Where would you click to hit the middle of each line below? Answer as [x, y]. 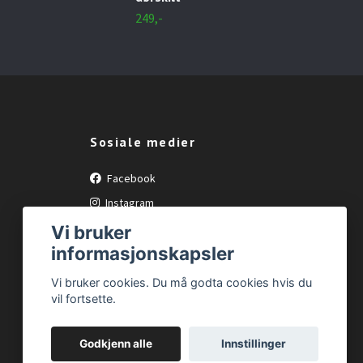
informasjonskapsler [143, 253]
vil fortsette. [84, 299]
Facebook [130, 178]
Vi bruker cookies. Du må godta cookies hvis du [182, 283]
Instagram [128, 202]
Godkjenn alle [116, 344]
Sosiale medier [143, 141]
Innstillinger [253, 344]
